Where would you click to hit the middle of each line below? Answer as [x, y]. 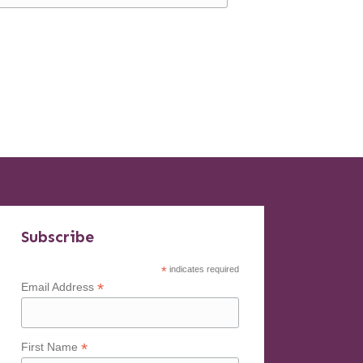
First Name [51, 346]
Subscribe [57, 237]
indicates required [203, 269]
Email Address [59, 287]
